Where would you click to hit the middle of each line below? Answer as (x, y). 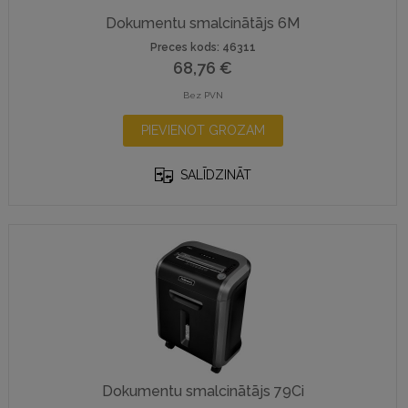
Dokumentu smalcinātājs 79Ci (203, 391)
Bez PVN (203, 95)
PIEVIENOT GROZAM (203, 130)
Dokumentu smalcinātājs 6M (203, 23)
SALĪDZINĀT (215, 175)
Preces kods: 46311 (203, 47)
